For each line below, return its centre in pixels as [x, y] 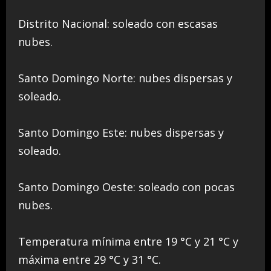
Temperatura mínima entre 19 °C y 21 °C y [128, 241]
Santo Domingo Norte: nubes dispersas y [125, 78]
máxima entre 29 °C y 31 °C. [90, 259]
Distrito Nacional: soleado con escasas [118, 23]
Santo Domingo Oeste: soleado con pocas [126, 187]
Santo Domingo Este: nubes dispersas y [121, 132]
